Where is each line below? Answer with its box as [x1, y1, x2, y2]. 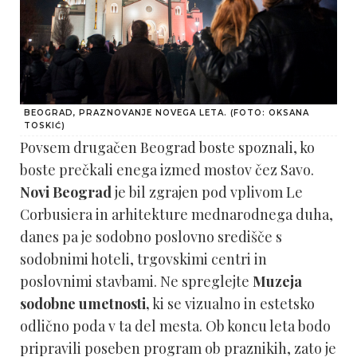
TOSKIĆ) [24, 120, 65, 131]
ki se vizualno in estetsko [150, 293, 315, 313]
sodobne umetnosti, [20, 293, 150, 313]
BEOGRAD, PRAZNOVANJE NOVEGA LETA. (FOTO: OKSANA [24, 107, 309, 118]
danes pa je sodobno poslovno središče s [20, 226, 282, 246]
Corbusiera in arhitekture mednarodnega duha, [20, 204, 333, 224]
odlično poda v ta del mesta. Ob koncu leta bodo [20, 316, 331, 335]
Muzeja [253, 271, 302, 291]
